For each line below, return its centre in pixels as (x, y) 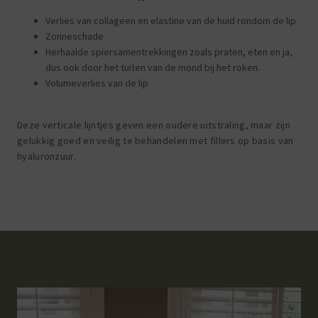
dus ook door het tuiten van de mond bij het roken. (153, 68)
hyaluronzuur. (46, 156)
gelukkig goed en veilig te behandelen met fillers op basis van (155, 140)
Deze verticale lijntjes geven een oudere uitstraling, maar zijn (154, 125)
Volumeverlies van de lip (97, 83)
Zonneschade (75, 37)
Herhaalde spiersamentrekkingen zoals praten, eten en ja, (169, 52)
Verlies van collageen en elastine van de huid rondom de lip (171, 21)
